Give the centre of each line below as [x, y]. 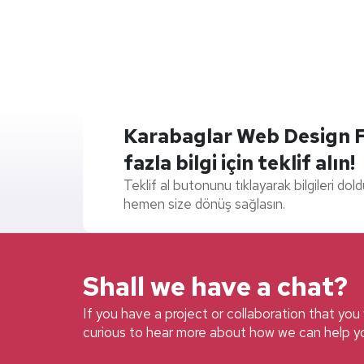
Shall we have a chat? [215, 287]
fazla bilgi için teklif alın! [239, 162]
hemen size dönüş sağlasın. [204, 204]
